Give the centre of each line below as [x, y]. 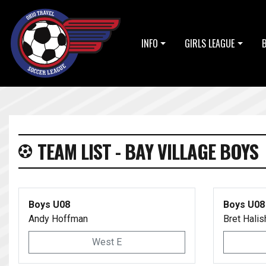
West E [107, 242]
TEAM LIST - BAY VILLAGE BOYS [148, 151]
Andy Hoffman [58, 219]
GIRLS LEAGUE [210, 43]
